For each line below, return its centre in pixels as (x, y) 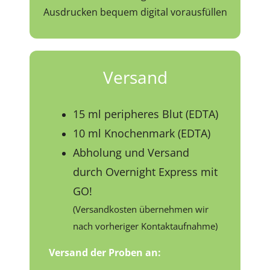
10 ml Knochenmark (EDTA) (142, 133)
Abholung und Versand (131, 152)
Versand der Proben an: (105, 252)
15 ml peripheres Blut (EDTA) (146, 114)
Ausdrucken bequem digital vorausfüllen (135, 12)
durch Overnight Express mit (146, 171)
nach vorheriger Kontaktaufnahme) (146, 226)
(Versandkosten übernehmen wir (141, 209)
